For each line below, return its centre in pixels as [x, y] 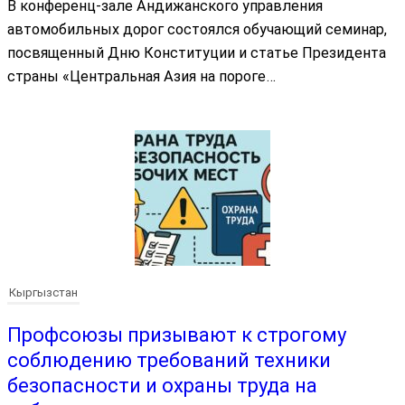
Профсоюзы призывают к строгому [177, 335]
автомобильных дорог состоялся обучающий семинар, [197, 29]
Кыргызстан [43, 293]
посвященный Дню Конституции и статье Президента [197, 52]
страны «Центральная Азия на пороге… [141, 76]
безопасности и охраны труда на [162, 386]
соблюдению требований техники [169, 361]
